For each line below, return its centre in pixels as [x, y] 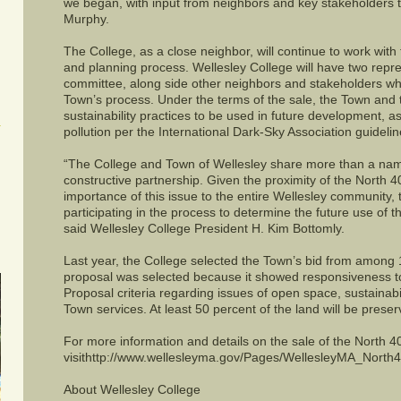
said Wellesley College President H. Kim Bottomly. [205, 228]
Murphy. [87, 18]
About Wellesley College [132, 389]
